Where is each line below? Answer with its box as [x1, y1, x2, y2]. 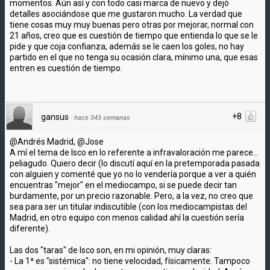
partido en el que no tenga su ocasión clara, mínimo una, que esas [10, 52, 258, 62]
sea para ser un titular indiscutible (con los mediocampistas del [10, 201, 247, 212]
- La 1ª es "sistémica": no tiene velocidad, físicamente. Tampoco [10, 256, 250, 266]
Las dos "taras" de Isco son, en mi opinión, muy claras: [10, 245, 212, 255]
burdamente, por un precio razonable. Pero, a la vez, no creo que [10, 190, 253, 201]
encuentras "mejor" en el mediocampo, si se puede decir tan [10, 180, 237, 190]
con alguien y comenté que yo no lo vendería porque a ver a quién [10, 169, 256, 179]
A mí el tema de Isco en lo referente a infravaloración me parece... [10, 147, 259, 157]
